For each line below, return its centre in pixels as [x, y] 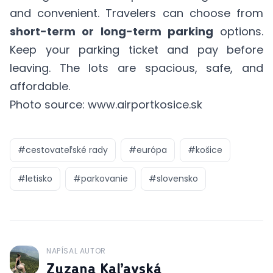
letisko [39, 178]
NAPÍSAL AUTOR [76, 250]
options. [238, 31]
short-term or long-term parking [112, 31]
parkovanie [105, 178]
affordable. [40, 86]
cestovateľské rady [67, 150]
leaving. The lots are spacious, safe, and [136, 68]
